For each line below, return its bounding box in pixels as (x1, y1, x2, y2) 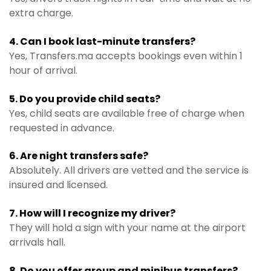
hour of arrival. (9, 63, 77, 77)
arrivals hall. (9, 235, 65, 249)
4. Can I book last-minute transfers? (9, 34, 195, 48)
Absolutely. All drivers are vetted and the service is (9, 163, 249, 178)
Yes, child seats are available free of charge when (9, 106, 244, 120)
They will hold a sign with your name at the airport (9, 220, 246, 235)
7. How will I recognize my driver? (9, 206, 175, 220)
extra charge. (9, 6, 73, 21)
